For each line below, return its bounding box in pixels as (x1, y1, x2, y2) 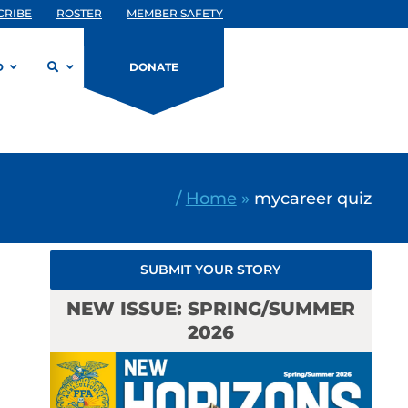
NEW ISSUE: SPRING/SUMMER (66, 298, 355, 320)
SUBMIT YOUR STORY (140, 261, 281, 278)
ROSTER (56, 6, 102, 20)
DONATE (129, 60, 178, 74)
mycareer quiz (253, 188, 372, 208)
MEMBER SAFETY (127, 6, 223, 20)
